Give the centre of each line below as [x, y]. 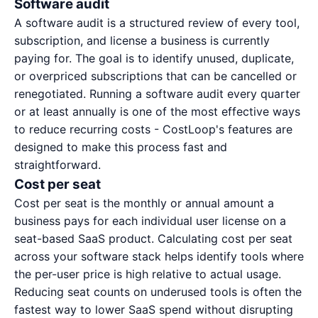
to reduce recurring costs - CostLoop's [121, 129]
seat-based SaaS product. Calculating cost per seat [153, 238]
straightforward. [57, 165]
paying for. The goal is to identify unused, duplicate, [154, 58]
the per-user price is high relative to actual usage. [148, 274]
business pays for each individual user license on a [150, 221]
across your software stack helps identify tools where [159, 256]
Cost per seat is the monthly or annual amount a [144, 203]
